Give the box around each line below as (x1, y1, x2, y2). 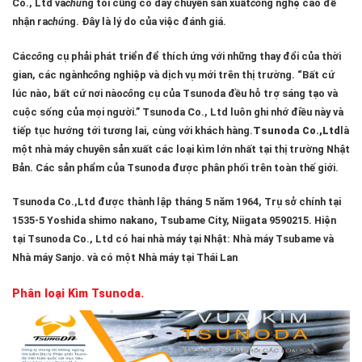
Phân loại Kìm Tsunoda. (12, 287, 144, 301)
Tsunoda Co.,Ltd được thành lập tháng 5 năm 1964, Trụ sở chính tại (12, 196, 341, 208)
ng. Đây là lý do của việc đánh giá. (64, 15, 226, 28)
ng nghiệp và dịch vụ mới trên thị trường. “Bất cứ (99, 68, 335, 81)
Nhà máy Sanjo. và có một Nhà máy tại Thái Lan (12, 251, 238, 264)
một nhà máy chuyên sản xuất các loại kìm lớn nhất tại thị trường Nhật (12, 142, 350, 155)
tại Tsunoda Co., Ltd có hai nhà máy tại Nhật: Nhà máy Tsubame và (12, 233, 334, 246)
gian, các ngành (12, 68, 88, 81)
